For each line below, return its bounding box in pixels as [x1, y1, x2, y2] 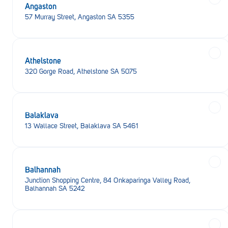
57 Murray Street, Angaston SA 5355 [25, 13, 134, 21]
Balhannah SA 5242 [25, 184, 85, 193]
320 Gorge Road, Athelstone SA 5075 [25, 67, 137, 76]
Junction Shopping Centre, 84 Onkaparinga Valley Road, [25, 176, 190, 185]
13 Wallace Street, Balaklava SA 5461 [25, 122, 138, 130]
